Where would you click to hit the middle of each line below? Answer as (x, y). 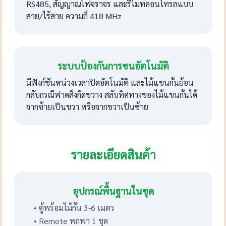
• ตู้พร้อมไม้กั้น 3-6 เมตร (74, 207)
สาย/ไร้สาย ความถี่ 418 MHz (74, 16)
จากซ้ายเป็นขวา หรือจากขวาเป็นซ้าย (88, 106)
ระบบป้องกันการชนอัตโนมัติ (113, 65)
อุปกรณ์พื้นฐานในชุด (113, 190)
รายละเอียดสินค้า (113, 154)
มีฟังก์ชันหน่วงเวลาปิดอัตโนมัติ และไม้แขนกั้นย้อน (110, 82)
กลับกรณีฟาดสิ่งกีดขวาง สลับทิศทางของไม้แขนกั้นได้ (112, 94)
